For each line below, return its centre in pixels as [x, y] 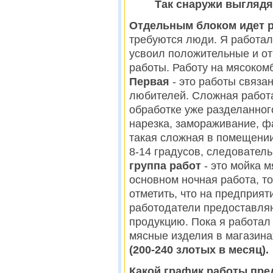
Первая [151, 82]
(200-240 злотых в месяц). [199, 250]
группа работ [165, 166]
